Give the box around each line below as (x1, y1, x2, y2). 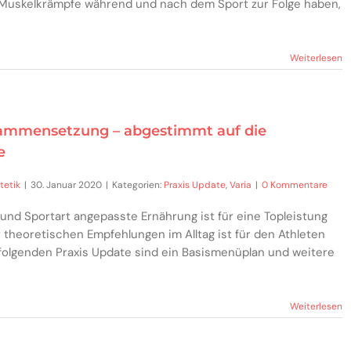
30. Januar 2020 (31, 179, 102, 192)
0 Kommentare (262, 179, 327, 192)
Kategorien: (112, 179, 164, 192)
